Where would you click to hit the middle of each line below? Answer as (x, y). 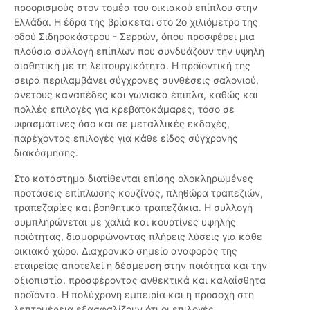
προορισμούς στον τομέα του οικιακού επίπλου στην (136, 8)
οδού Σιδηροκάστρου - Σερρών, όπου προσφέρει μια (134, 37)
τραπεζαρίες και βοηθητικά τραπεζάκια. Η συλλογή (133, 208)
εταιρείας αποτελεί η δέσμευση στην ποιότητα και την (140, 266)
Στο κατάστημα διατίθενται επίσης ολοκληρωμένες (134, 179)
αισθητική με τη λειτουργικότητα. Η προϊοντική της (132, 66)
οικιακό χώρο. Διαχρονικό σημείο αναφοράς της (126, 251)
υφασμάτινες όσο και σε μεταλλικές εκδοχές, (122, 124)
